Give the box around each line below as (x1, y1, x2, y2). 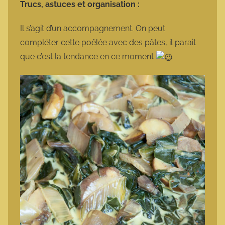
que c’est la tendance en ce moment (20, 52, 156, 62)
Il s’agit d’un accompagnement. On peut (20, 24, 165, 34)
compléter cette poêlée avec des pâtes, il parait (20, 38, 196, 48)
